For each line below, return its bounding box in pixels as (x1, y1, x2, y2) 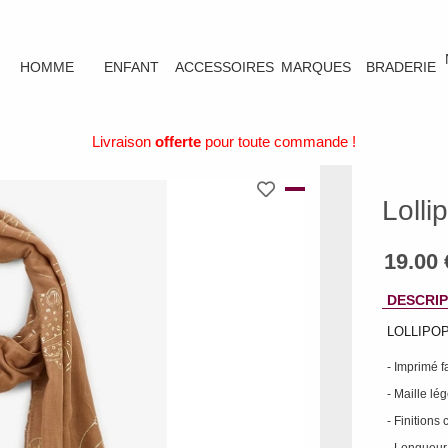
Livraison (92, 133, 155, 150)
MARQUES (281, 58, 352, 75)
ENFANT (104, 58, 160, 75)
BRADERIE (366, 58, 437, 75)
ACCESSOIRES (174, 58, 274, 75)
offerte (155, 133, 201, 150)
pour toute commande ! (201, 133, 356, 150)
